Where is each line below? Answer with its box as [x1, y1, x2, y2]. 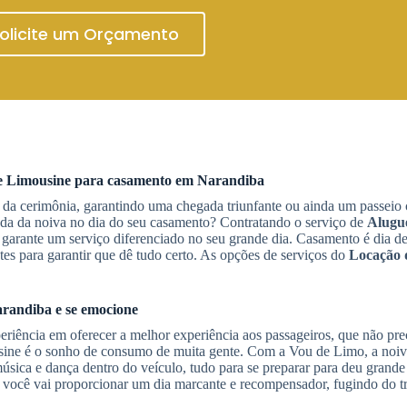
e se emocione [52, 302, 138, 317]
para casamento [71, 173, 175, 188]
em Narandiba [175, 173, 264, 188]
